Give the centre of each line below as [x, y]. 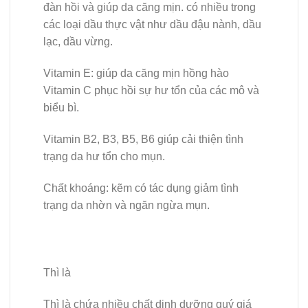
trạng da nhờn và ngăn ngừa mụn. [126, 205]
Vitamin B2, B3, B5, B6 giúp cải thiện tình [143, 139]
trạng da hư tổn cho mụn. [104, 156]
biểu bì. [61, 108]
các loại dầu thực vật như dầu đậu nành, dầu [152, 25]
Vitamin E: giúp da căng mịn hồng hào [136, 74]
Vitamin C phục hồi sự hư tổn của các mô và [151, 91]
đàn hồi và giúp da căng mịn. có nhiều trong [150, 8]
